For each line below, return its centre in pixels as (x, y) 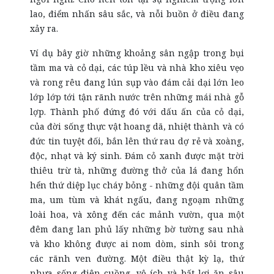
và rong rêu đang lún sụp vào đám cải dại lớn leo (137, 82)
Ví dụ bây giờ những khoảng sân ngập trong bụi (137, 53)
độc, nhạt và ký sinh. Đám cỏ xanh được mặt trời (137, 156)
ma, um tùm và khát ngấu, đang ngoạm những (137, 200)
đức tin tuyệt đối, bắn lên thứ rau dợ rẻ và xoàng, (137, 141)
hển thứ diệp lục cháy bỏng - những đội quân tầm (137, 185)
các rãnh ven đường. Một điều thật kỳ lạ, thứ (137, 258)
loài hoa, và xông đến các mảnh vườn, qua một (137, 214)
